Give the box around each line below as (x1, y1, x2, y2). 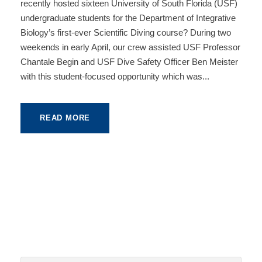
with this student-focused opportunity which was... (20, 71, 209, 81)
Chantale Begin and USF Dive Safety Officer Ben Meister (20, 56, 238, 67)
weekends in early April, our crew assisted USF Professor (20, 42, 240, 52)
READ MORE (40, 113, 91, 122)
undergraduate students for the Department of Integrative (20, 12, 236, 23)
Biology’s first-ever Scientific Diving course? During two (20, 27, 231, 37)
